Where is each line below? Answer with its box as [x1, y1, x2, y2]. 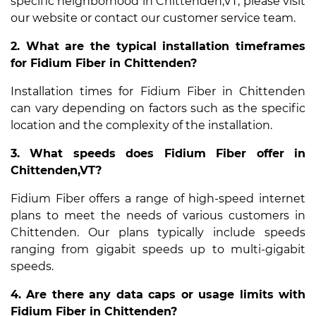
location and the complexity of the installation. [11, 118, 272, 132]
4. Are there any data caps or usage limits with [11, 287, 305, 301]
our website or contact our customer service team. [11, 11, 296, 25]
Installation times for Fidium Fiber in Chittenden [11, 84, 305, 98]
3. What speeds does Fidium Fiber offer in [11, 146, 305, 160]
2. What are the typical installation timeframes [11, 39, 305, 53]
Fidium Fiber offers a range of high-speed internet [11, 191, 305, 205]
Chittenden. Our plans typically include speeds [11, 225, 305, 239]
